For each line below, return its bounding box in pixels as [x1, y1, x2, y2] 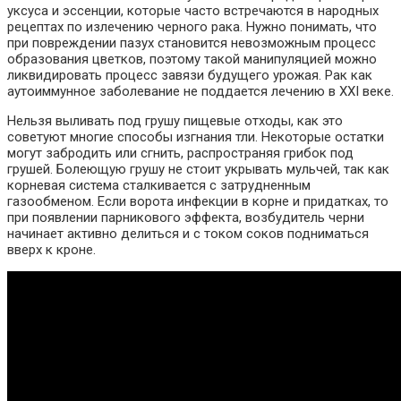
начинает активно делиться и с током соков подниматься [7, 226, 369, 243]
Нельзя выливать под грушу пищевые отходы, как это [7, 113, 343, 130]
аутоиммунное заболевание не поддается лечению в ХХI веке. [7, 83, 394, 100]
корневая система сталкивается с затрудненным [7, 177, 311, 194]
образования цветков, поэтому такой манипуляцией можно [7, 51, 377, 68]
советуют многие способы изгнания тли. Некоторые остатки [7, 129, 384, 146]
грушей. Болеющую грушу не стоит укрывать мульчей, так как [7, 161, 389, 178]
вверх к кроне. [7, 242, 96, 259]
